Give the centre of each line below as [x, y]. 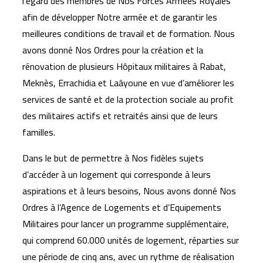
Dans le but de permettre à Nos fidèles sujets [113, 158]
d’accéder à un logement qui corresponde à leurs [117, 174]
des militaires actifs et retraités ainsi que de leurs [120, 116]
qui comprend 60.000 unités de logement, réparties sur [131, 240]
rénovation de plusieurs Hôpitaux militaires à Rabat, [124, 66]
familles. [39, 132]
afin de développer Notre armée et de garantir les [120, 17]
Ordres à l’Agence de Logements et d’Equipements [122, 207]
